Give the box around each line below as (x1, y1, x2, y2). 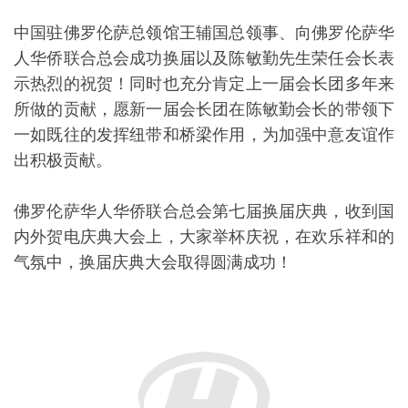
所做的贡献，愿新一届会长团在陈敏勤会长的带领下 (14, 99, 394, 118)
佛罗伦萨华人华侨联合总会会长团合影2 (14, 278, 328, 297)
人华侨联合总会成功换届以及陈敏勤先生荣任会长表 (14, 48, 394, 67)
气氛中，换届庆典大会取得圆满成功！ (14, 252, 292, 271)
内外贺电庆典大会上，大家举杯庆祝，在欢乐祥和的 (14, 227, 394, 246)
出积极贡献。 (14, 150, 112, 169)
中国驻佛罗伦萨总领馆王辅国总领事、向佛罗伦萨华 (14, 23, 394, 42)
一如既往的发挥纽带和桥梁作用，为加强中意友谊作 (14, 125, 394, 144)
